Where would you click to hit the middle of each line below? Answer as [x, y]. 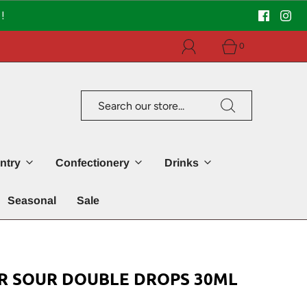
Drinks [182, 162]
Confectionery [93, 162]
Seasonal [32, 200]
